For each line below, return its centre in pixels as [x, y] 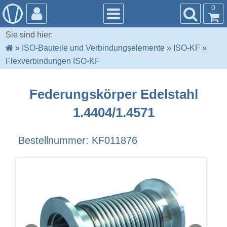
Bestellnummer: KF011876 [78, 141]
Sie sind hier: [29, 35]
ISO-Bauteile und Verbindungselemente [93, 48]
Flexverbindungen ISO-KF [53, 61]
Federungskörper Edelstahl [113, 94]
